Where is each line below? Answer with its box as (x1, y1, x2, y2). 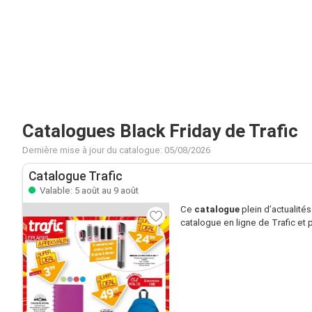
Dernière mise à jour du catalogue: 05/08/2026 (22, 145, 210, 155)
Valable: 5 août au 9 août (38, 185, 139, 196)
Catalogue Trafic (29, 169, 123, 183)
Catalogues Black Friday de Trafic (22, 120, 298, 141)
